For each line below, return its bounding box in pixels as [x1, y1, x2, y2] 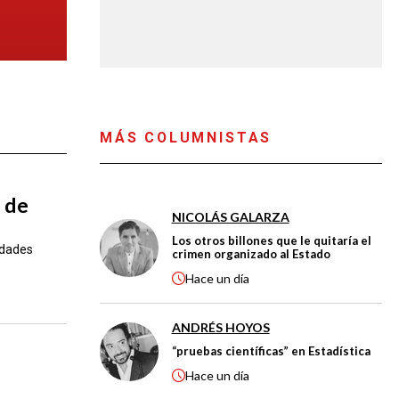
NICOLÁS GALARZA [171, 208, 289, 224]
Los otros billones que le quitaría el [171, 232, 371, 248]
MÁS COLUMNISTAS [99, 129, 273, 147]
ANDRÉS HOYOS [171, 319, 270, 335]
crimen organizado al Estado [171, 246, 330, 261]
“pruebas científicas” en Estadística [171, 343, 370, 358]
